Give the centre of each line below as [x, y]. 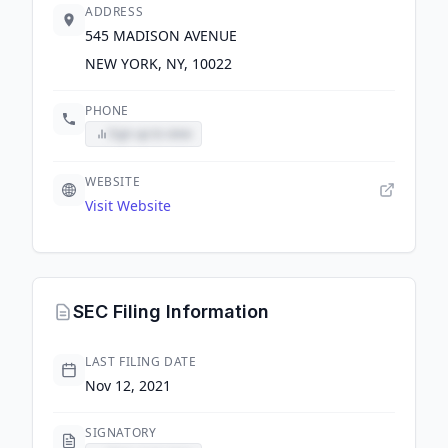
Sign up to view [149, 133]
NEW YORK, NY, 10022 [158, 63]
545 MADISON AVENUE [161, 35]
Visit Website [128, 205]
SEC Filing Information [171, 311]
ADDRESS [114, 11]
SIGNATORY [121, 432]
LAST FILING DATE [141, 361]
